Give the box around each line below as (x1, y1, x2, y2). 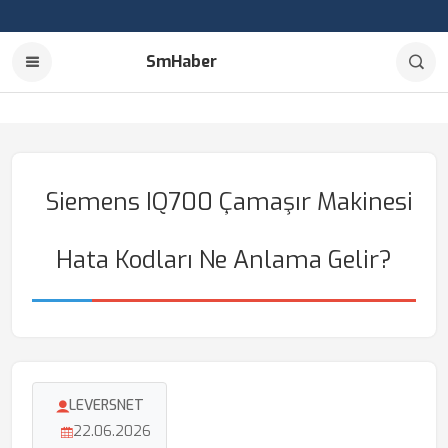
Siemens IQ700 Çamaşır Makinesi (45, 186, 413, 218)
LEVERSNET (68, 396, 144, 415)
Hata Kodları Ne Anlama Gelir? (56, 244, 392, 276)
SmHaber (146, 51, 217, 72)
